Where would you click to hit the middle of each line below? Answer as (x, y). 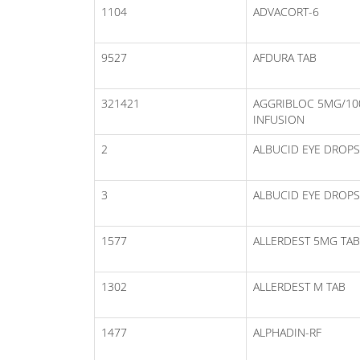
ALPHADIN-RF (287, 332)
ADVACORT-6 (286, 11)
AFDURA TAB (285, 57)
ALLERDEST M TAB (299, 286)
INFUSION (279, 119)
